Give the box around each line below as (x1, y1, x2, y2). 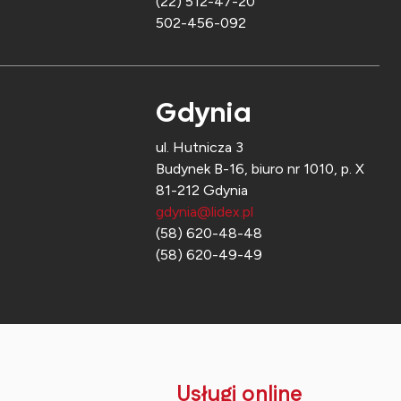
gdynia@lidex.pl (156, 203, 253, 221)
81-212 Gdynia (156, 182, 248, 200)
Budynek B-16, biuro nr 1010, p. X (156, 160, 364, 178)
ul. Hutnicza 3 (156, 139, 243, 157)
